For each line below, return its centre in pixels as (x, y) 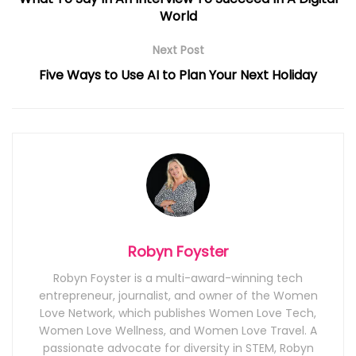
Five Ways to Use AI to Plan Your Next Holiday (178, 75)
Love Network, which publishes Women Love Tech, (178, 313)
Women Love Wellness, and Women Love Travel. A (178, 331)
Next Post (178, 50)
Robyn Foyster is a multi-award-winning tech (178, 279)
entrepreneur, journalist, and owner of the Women (178, 296)
